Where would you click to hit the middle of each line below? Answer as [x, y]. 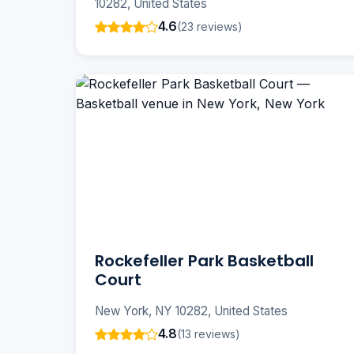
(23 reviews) [210, 26]
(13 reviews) [209, 333]
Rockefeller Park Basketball [204, 261]
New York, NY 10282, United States [191, 311]
